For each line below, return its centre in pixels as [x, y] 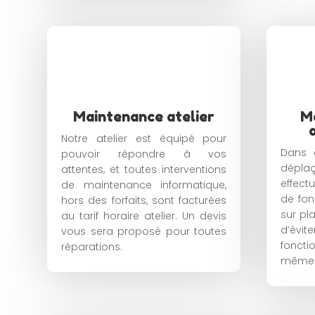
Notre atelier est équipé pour [144, 139]
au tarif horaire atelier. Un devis [144, 216]
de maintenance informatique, [144, 185]
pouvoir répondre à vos [144, 154]
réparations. [92, 247]
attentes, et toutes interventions [144, 169]
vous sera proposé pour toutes [144, 231]
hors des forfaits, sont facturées [144, 200]
